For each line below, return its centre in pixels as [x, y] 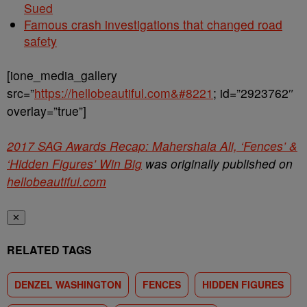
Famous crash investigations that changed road [153, 25]
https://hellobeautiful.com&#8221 [124, 93]
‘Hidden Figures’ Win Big [74, 164]
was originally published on [217, 164]
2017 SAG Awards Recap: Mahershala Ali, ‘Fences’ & [152, 146]
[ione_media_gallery [62, 75]
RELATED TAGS [49, 250]
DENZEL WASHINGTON [68, 285]
